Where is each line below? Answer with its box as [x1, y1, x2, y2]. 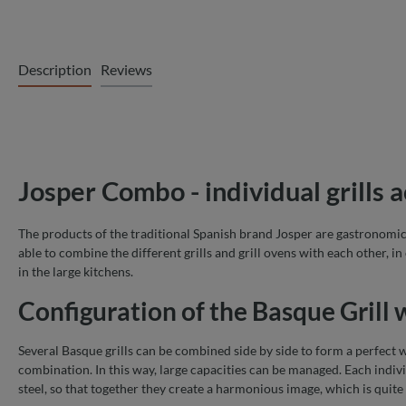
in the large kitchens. [18, 263, 133, 279]
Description [18, 60, 92, 78]
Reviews [101, 60, 152, 78]
